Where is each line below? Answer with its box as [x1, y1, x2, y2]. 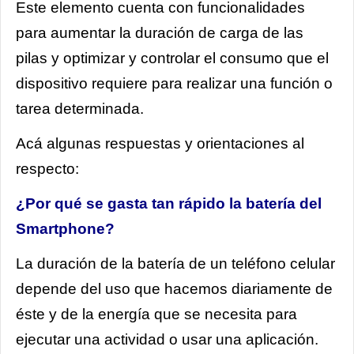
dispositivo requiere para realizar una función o [16, 74, 333, 92]
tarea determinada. [16, 100, 144, 117]
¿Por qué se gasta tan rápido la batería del [16, 194, 322, 212]
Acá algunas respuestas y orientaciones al [16, 134, 304, 152]
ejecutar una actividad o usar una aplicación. [16, 330, 318, 348]
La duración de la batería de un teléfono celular [16, 254, 335, 272]
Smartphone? [16, 220, 115, 237]
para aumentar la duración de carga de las [16, 24, 303, 41]
